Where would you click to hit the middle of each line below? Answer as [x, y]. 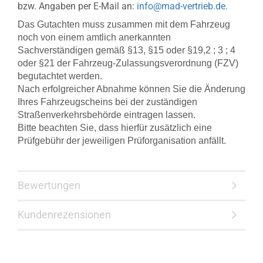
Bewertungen [49, 185]
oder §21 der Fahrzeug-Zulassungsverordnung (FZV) [128, 63]
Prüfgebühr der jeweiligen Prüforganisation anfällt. [122, 141]
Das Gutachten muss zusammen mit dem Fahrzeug [124, 24]
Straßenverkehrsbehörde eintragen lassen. [107, 115]
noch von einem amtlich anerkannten [94, 37]
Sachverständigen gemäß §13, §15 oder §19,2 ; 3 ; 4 [127, 50]
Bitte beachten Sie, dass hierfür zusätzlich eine [115, 128]
